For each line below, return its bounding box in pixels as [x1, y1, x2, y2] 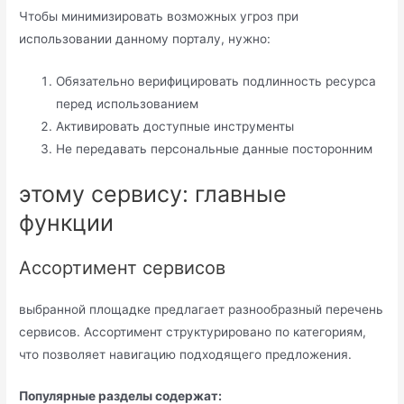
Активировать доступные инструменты [56, 119, 295, 133]
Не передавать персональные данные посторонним [56, 142, 373, 156]
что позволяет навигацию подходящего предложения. [19, 346, 353, 362]
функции [19, 208, 115, 236]
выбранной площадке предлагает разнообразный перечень [19, 301, 384, 317]
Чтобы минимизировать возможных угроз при [19, 9, 299, 24]
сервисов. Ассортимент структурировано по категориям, [19, 324, 367, 339]
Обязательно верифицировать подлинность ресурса [56, 74, 377, 88]
